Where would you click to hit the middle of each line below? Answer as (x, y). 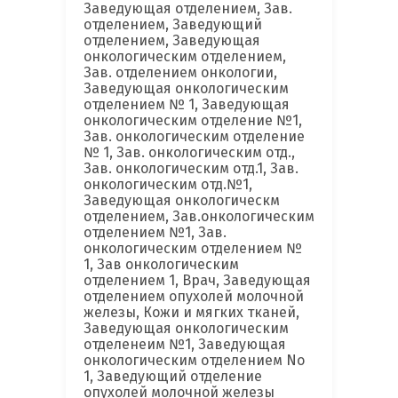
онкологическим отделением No (194, 361)
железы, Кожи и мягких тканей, (191, 313)
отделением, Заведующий (173, 25)
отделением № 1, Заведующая (187, 105)
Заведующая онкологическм (182, 201)
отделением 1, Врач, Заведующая (197, 281)
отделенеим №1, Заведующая (185, 345)
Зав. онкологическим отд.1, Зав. (191, 169)
